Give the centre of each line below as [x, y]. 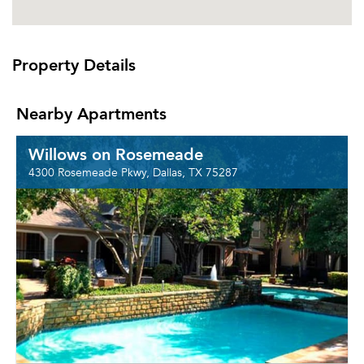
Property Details [74, 64]
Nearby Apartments [91, 113]
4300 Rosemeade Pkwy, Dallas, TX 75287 [133, 173]
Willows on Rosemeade [116, 154]
